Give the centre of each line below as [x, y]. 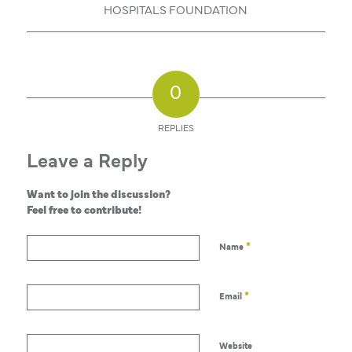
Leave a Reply [87, 163]
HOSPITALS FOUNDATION [176, 12]
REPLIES [176, 129]
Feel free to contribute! [84, 212]
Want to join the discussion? [98, 196]
